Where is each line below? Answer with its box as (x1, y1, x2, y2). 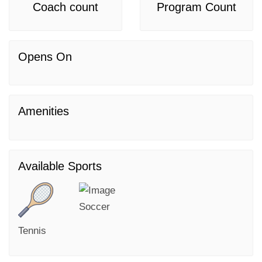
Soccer (79, 201, 110, 212)
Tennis (18, 225, 46, 236)
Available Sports (18, 160, 102, 173)
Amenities (18, 105, 69, 118)
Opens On (18, 50, 72, 63)
